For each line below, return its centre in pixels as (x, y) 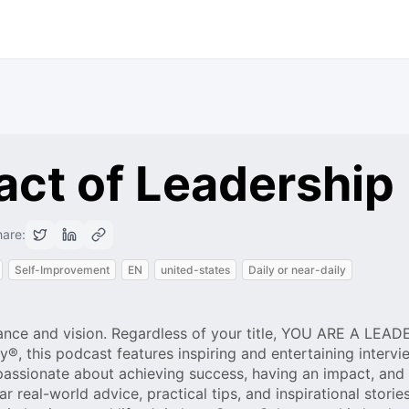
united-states (195, 270)
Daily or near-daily (297, 270)
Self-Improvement (62, 270)
